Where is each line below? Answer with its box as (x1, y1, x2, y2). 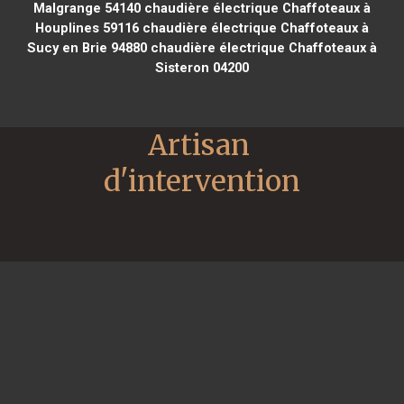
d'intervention (104, 162, 300, 199)
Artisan (148, 126, 250, 163)
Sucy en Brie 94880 (26, 39, 147, 56)
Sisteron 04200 (154, 59, 249, 76)
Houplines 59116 (34, 19, 139, 36)
